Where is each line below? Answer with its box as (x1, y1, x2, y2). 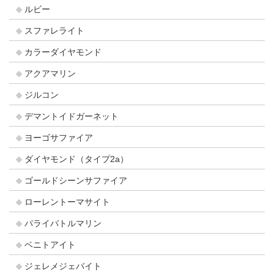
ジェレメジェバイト (24, 261, 102, 271)
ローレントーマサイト (24, 197, 110, 207)
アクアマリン (24, 68, 76, 78)
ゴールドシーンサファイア (24, 176, 127, 185)
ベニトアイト (24, 240, 76, 250)
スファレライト (24, 26, 84, 35)
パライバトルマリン (24, 218, 102, 228)
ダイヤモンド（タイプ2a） (24, 154, 128, 164)
